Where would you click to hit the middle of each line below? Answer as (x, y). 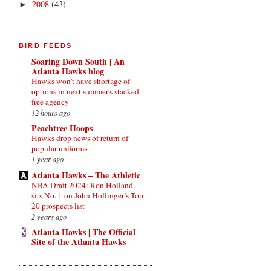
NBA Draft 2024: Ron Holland (82, 185)
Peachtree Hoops (62, 128)
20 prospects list (58, 205)
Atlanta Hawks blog (68, 71)
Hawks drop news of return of (80, 138)
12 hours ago (51, 112)
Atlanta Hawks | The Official (83, 232)
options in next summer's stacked (85, 91)
